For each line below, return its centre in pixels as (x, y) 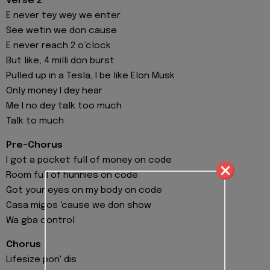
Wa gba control (40, 220)
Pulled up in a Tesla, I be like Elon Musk (90, 76)
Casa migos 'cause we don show (79, 205)
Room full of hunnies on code (72, 175)
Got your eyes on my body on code (84, 190)
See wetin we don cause (61, 30)
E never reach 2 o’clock (58, 46)
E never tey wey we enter (63, 15)
